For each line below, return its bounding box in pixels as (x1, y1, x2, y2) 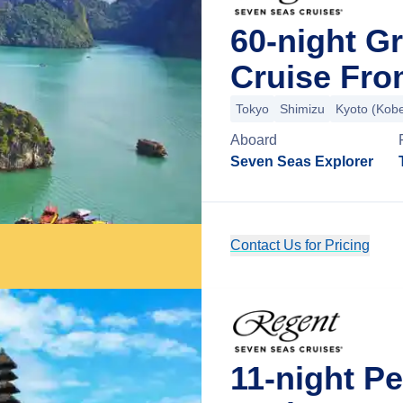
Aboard (230, 132, 277, 148)
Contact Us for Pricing (230, 237, 370, 253)
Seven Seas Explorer (230, 154, 373, 169)
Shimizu (280, 102, 325, 116)
